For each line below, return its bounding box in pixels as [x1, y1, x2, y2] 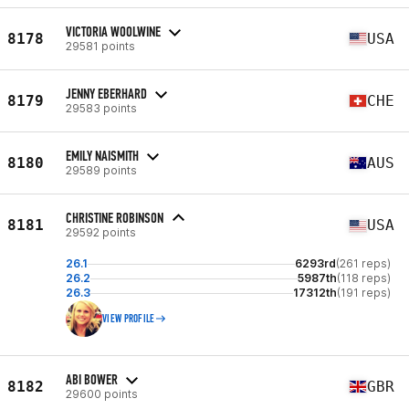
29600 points [66, 386, 138, 401]
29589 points [66, 163, 137, 177]
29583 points [66, 100, 137, 115]
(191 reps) [337, 286, 391, 299]
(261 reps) [336, 257, 391, 270]
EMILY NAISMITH [66, 146, 139, 164]
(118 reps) [337, 271, 391, 285]
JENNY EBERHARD [66, 84, 147, 102]
